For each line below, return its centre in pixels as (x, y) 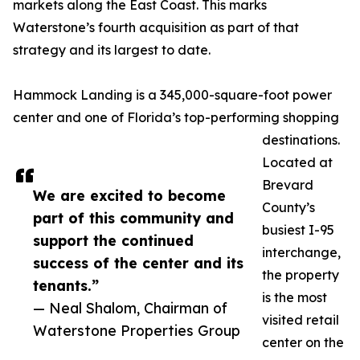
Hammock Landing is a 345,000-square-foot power (172, 95)
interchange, (301, 253)
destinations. (301, 140)
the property (301, 275)
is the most (295, 298)
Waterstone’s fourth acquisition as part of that (156, 28)
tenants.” (66, 286)
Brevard (288, 185)
